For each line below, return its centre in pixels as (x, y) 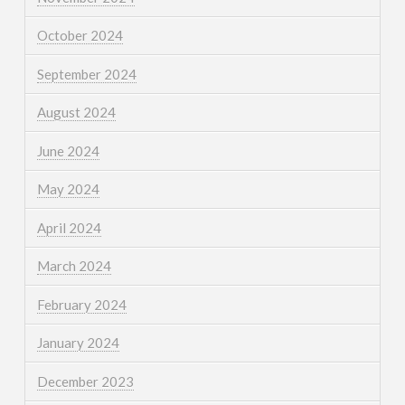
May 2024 (68, 189)
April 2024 (69, 227)
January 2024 (78, 343)
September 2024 (86, 74)
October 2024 (80, 36)
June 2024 (68, 151)
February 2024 (81, 304)
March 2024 (74, 266)
